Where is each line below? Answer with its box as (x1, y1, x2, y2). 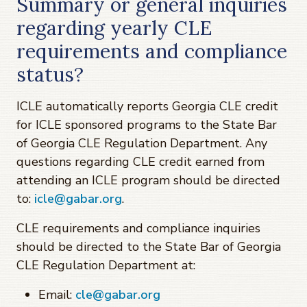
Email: (38, 286, 75, 303)
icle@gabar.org (34, 190, 122, 207)
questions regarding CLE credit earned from (16, 153, 265, 170)
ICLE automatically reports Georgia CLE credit (16, 97, 278, 114)
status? (16, 61, 84, 87)
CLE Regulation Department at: (16, 256, 195, 273)
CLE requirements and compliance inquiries (16, 219, 260, 236)
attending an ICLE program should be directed (16, 171, 280, 188)
